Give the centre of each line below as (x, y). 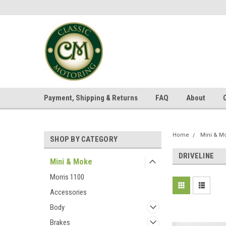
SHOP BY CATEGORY (84, 139)
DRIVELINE (196, 156)
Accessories (68, 192)
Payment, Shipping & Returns (91, 98)
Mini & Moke (71, 162)
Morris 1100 (67, 177)
